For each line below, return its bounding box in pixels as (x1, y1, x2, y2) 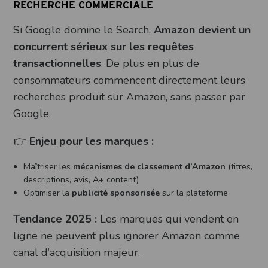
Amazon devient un (154, 22, 251, 37)
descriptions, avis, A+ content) (23, 173, 139, 185)
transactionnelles (13, 56, 102, 71)
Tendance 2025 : (13, 211, 98, 226)
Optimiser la (23, 187, 72, 199)
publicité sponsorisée (72, 187, 160, 199)
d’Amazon (182, 160, 226, 172)
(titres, (226, 160, 253, 172)
